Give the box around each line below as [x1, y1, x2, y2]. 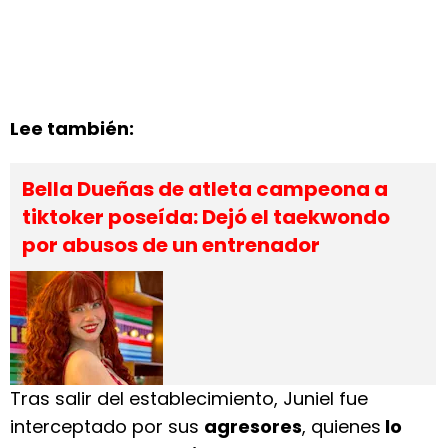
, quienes [302, 414, 381, 439]
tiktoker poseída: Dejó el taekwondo [22, 203, 390, 231]
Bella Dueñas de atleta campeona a [22, 175, 388, 203]
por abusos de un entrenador [22, 231, 320, 259]
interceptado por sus [10, 414, 204, 439]
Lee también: [10, 116, 134, 141]
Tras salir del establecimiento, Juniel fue [10, 386, 368, 411]
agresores [204, 414, 302, 439]
